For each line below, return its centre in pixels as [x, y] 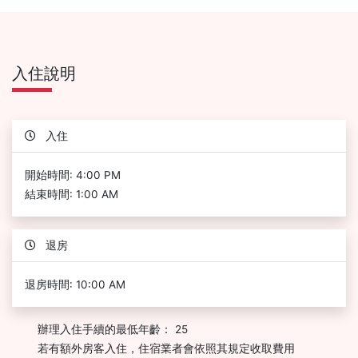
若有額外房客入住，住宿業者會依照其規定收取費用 [166, 348]
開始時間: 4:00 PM [73, 175]
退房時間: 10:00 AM [75, 284]
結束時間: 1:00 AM [72, 194]
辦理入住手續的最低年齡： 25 [113, 329]
